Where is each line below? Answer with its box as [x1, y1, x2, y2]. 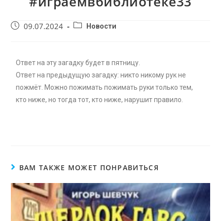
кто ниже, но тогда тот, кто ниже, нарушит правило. [16, 95, 184, 104]
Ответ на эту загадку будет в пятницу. [16, 58, 141, 67]
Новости [86, 22, 117, 31]
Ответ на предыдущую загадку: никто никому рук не [16, 71, 186, 79]
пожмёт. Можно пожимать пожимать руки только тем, [16, 83, 193, 91]
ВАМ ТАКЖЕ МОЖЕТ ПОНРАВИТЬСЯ [19, 162, 159, 172]
